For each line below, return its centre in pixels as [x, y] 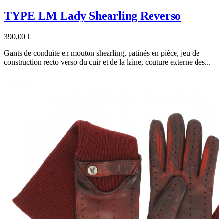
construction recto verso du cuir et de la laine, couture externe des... [107, 62]
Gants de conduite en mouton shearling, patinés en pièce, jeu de [102, 53]
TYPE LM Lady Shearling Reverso [92, 15]
